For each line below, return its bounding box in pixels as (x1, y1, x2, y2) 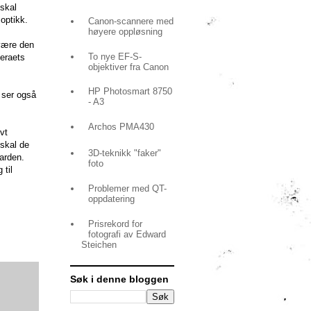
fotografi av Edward (88, 228, 167, 239)
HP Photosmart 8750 (88, 86, 173, 97)
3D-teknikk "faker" (88, 148, 162, 159)
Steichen (81, 239, 117, 250)
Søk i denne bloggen (70, 273, 169, 285)
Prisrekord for (88, 218, 143, 229)
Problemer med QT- (88, 183, 167, 194)
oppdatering (88, 194, 135, 205)
